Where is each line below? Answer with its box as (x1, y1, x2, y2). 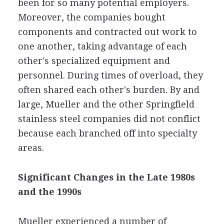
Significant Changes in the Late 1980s (17, 171, 195, 182)
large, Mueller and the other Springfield (17, 98, 194, 109)
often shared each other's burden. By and (17, 84, 199, 95)
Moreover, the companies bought (17, 11, 165, 22)
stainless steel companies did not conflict (17, 113, 200, 124)
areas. (17, 142, 44, 153)
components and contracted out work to (17, 26, 197, 37)
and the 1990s (17, 186, 81, 197)
